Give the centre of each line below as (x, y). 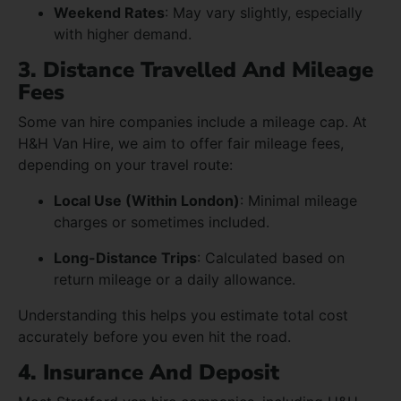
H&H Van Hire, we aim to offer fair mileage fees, (181, 143)
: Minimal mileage (299, 200)
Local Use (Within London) (147, 200)
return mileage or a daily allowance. (175, 279)
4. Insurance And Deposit (149, 372)
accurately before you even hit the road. (154, 336)
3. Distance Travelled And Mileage (196, 69)
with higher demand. (123, 34)
